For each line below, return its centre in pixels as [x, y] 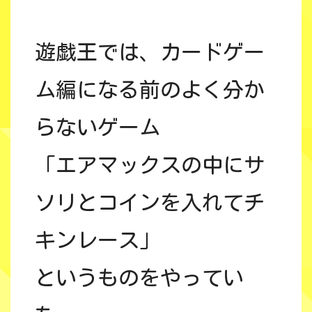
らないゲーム [97, 127]
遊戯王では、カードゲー [150, 52]
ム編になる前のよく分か [150, 89]
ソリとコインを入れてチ [150, 202]
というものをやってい [139, 278]
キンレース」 [97, 240]
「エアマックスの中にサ [150, 165]
